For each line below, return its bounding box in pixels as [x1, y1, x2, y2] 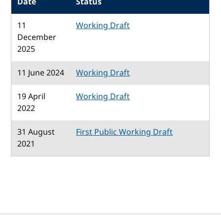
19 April [17, 90, 46, 103]
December [17, 31, 57, 43]
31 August [17, 126, 55, 138]
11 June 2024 [17, 67, 65, 79]
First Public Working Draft [76, 126, 173, 138]
